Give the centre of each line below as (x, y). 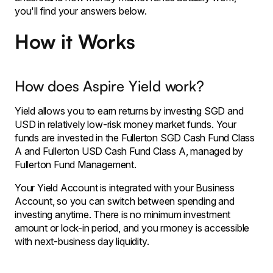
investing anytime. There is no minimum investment (123, 214)
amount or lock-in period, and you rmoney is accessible (132, 228)
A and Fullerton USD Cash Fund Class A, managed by (129, 151)
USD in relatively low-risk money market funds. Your (126, 124)
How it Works (75, 41)
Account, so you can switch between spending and (125, 201)
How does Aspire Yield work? (109, 86)
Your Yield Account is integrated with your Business (125, 188)
